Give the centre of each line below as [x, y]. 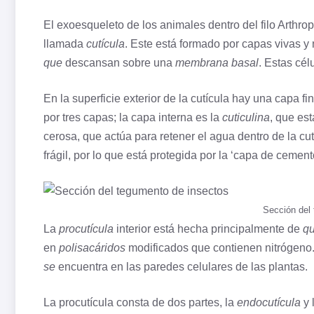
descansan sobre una [119, 63]
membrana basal [217, 63]
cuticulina [246, 118]
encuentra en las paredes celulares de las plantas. [182, 267]
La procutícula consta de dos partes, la [140, 303]
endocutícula [269, 303]
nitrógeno [288, 248]
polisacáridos [92, 248]
